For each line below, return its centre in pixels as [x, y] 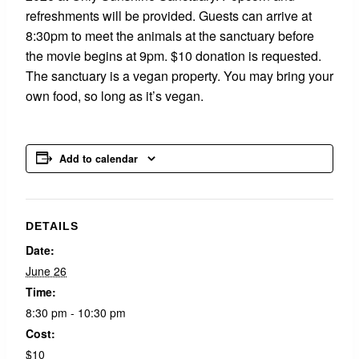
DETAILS [52, 226]
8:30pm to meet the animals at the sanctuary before [170, 36]
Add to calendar [99, 159]
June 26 [46, 271]
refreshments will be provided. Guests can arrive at [169, 16]
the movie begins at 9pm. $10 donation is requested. [173, 56]
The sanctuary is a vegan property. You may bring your [179, 76]
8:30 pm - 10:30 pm [76, 313]
